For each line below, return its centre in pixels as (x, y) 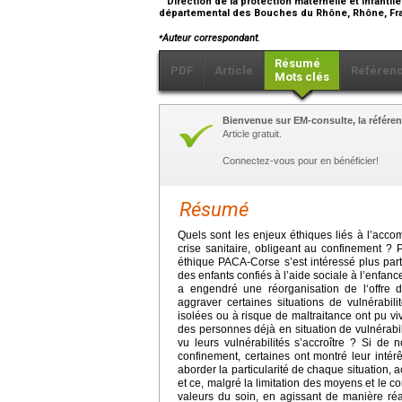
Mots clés (302, 77)
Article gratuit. (252, 134)
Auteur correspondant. (211, 39)
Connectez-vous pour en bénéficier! (301, 161)
